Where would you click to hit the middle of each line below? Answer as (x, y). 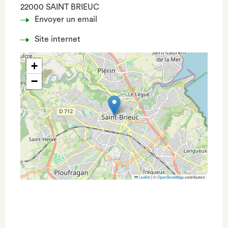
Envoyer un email (66, 19)
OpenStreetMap (170, 177)
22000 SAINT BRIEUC (60, 7)
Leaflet (144, 177)
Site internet (58, 39)
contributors (194, 177)
